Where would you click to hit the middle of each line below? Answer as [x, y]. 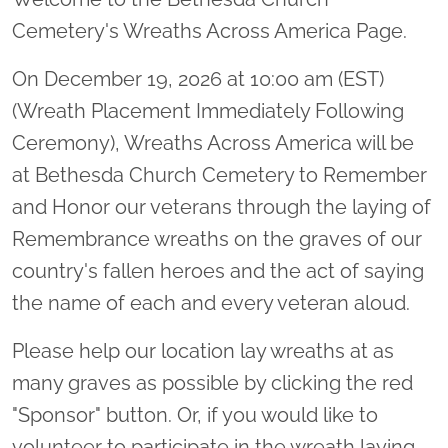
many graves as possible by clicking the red [212, 383]
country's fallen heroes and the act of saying [218, 271]
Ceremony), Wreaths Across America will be [213, 143]
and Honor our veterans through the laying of [221, 207]
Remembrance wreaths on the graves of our [217, 239]
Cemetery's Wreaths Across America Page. [212, 31]
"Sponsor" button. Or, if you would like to [195, 415]
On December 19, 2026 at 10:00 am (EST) [198, 79]
